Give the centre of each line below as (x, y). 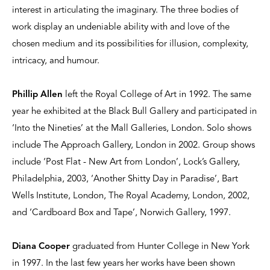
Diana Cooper (41, 247)
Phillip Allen (37, 95)
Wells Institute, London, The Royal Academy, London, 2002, (131, 196)
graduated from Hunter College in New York (160, 247)
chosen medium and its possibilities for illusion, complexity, (130, 45)
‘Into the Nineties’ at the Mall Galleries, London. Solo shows (132, 129)
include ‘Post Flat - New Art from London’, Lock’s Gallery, (126, 163)
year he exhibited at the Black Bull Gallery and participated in (134, 112)
